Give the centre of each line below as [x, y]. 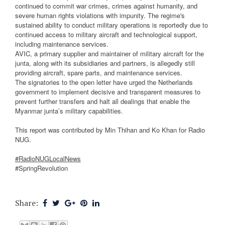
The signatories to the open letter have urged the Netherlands [104, 82]
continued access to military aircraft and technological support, [106, 35]
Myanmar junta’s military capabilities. [69, 111]
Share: [28, 203]
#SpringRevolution [41, 168]
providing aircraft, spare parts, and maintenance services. [99, 73]
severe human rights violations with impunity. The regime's [100, 16]
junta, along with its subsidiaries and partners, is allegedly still [105, 63]
